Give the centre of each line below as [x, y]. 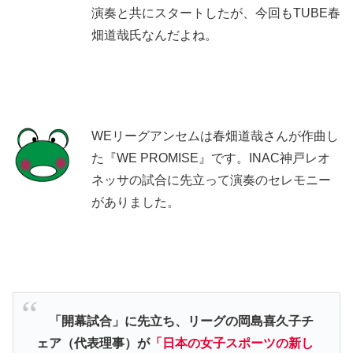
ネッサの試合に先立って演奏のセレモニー [211, 180]
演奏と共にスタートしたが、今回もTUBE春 [216, 13]
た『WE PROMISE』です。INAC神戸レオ [211, 158]
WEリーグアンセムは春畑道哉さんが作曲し [215, 136]
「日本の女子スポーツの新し [231, 344]
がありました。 [136, 202]
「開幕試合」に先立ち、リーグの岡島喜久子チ [175, 321]
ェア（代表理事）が [93, 344]
